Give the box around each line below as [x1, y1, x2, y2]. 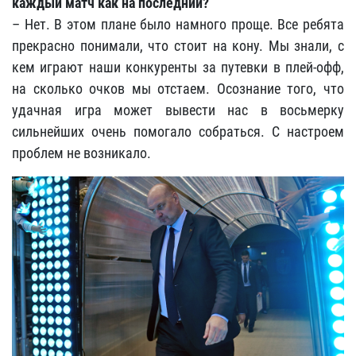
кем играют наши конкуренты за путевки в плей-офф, [12, 59, 344, 75]
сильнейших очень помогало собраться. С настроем [12, 123, 344, 140]
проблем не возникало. [12, 145, 151, 161]
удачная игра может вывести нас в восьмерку [12, 102, 344, 118]
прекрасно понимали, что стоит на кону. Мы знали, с [12, 37, 344, 54]
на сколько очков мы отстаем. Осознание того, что [12, 80, 344, 97]
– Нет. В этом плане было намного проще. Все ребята [12, 16, 344, 33]
